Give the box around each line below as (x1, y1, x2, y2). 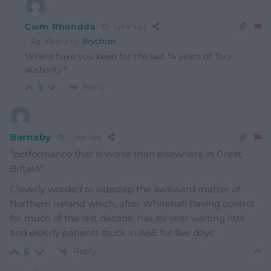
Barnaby (10, 131, 51, 143)
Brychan (82, 36, 116, 46)
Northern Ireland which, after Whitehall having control (10, 197, 254, 209)
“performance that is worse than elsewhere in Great (10, 148, 242, 160)
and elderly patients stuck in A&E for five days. (10, 226, 215, 238)
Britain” (10, 162, 44, 174)
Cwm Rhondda (25, 21, 96, 32)
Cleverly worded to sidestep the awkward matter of (10, 183, 240, 195)
